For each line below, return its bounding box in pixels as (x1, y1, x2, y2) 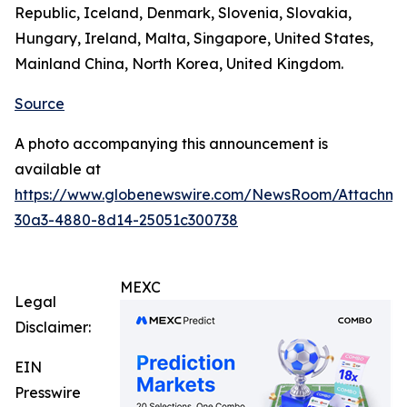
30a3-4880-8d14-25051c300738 (15, 211, 238, 230)
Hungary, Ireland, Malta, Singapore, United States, (15, 29, 373, 48)
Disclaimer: (15, 318, 91, 337)
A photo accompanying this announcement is (15, 134, 328, 154)
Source (15, 94, 65, 114)
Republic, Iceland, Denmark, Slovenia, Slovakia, (15, 4, 352, 23)
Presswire (15, 383, 81, 402)
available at (15, 160, 101, 179)
